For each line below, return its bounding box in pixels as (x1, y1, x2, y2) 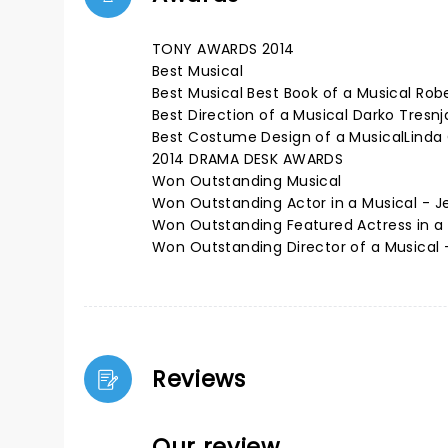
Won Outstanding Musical (152, 171, 342, 191)
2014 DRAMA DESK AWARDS (152, 149, 344, 169)
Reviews (152, 363, 246, 395)
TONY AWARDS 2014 (152, 39, 295, 59)
